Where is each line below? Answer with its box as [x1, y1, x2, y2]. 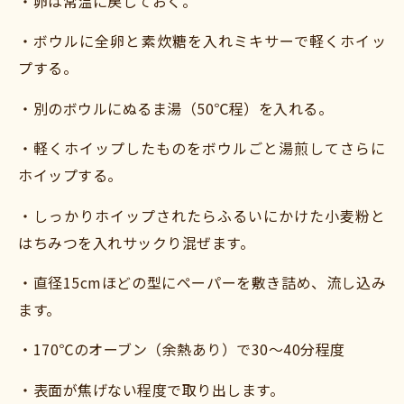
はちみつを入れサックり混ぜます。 [18, 231, 254, 253]
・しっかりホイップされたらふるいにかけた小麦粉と [18, 204, 386, 226]
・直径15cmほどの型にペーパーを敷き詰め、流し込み [18, 271, 386, 294]
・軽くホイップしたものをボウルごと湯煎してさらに [18, 137, 386, 160]
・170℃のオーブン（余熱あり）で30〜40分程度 [18, 338, 345, 361]
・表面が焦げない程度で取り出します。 [18, 378, 284, 400]
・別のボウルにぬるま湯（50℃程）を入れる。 [18, 96, 333, 119]
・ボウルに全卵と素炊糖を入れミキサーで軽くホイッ [18, 30, 386, 52]
